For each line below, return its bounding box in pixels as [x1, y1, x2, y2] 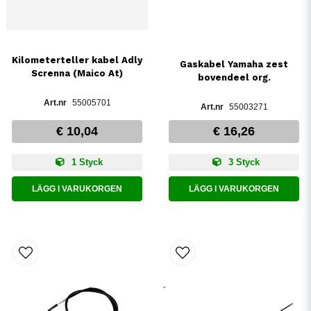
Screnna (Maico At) [31, 67, 123, 78]
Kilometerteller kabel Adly [12, 54, 142, 65]
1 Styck [68, 157, 103, 168]
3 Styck [225, 157, 260, 168]
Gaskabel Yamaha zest [180, 59, 288, 70]
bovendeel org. [197, 72, 271, 83]
